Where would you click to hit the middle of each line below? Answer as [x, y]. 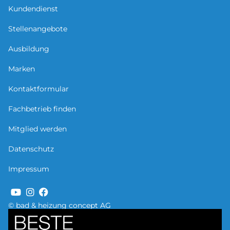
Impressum [29, 169]
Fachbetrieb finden [42, 109]
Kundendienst [33, 9]
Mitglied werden [37, 129]
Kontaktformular [39, 89]
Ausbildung [29, 49]
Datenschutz [31, 149]
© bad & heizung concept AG [60, 205]
